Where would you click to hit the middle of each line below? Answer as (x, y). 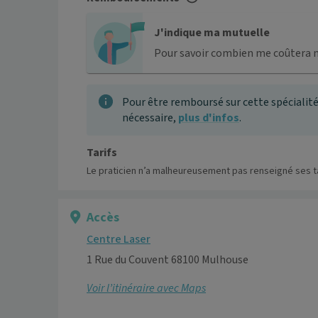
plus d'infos (209, 118)
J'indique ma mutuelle (212, 33)
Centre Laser (119, 240)
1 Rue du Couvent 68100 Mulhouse (168, 260)
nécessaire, (150, 118)
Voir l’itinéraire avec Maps (146, 289)
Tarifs (102, 153)
